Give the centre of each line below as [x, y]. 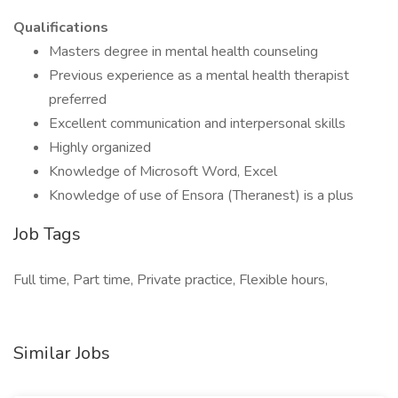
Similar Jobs [62, 353]
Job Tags [47, 234]
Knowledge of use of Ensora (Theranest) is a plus [201, 195]
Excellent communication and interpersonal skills [197, 123]
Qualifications [61, 28]
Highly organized [100, 147]
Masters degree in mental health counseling [185, 52]
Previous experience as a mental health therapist [199, 76]
